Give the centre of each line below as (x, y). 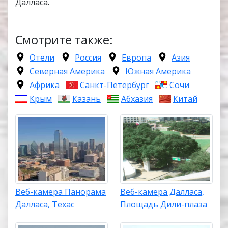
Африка (45, 85)
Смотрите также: (64, 40)
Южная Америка (158, 72)
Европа (136, 58)
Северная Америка (67, 72)
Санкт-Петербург (115, 85)
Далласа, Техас (45, 204)
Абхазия (137, 99)
